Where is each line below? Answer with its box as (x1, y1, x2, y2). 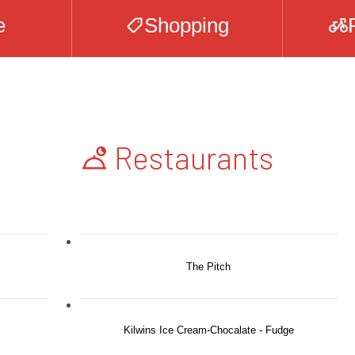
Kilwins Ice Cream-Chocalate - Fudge (123, 323, 294, 336)
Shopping (143, 13, 229, 36)
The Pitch (186, 260, 231, 273)
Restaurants (113, 139, 273, 176)
